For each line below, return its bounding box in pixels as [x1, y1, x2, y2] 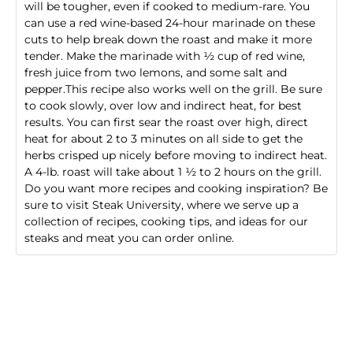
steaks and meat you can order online [24, 231, 232, 246]
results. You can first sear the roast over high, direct [24, 115, 308, 130]
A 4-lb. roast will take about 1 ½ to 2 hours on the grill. [24, 165, 321, 180]
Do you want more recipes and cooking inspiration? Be [24, 181, 328, 196]
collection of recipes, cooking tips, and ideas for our [24, 214, 308, 229]
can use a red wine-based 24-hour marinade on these [24, 16, 315, 31]
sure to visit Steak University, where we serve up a [24, 198, 299, 213]
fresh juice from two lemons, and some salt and [24, 65, 287, 80]
